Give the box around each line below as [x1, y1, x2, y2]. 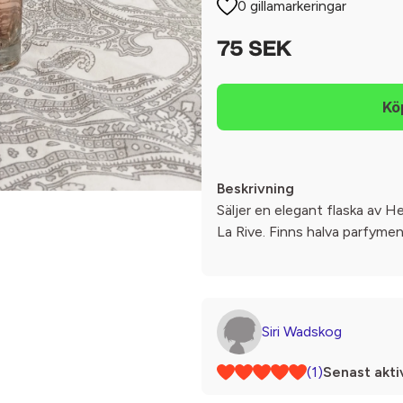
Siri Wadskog [262, 323, 342, 340]
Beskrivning [217, 180, 294, 197]
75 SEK [217, 40, 291, 61]
